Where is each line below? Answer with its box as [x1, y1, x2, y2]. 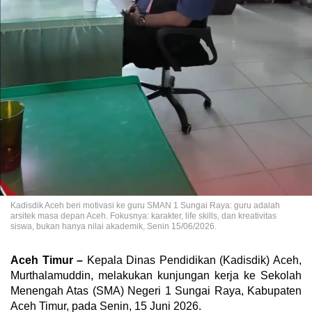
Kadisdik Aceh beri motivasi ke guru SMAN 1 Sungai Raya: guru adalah [10, 200, 280, 210]
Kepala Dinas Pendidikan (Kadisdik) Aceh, [83, 253, 302, 266]
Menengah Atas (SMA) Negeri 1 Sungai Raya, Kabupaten [10, 284, 302, 297]
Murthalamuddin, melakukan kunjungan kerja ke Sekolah [10, 269, 302, 281]
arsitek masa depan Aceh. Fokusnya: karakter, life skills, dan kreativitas [10, 210, 276, 221]
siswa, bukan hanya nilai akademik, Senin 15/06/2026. [10, 221, 217, 231]
